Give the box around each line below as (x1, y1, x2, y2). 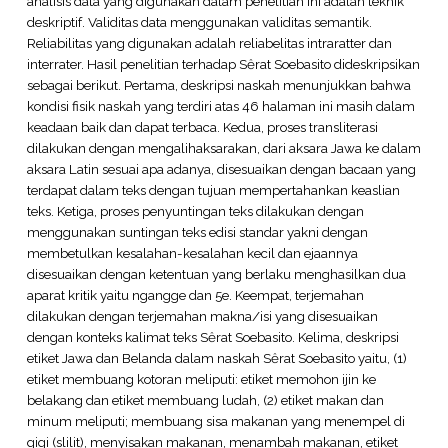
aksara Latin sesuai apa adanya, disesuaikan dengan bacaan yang (26, 160, 416, 177)
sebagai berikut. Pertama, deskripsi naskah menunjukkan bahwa (26, 76, 411, 93)
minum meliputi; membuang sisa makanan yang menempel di (26, 412, 405, 429)
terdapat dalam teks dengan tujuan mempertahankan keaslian (26, 181, 400, 198)
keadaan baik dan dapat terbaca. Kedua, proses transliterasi (26, 118, 378, 135)
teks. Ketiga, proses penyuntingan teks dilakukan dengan (26, 202, 364, 219)
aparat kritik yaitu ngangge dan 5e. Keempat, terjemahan (26, 286, 364, 303)
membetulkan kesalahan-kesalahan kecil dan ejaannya (26, 244, 358, 261)
